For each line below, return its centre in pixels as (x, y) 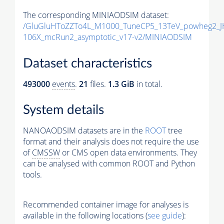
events (63, 84)
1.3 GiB (121, 84)
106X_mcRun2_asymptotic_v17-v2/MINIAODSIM (107, 37)
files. (98, 84)
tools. (32, 175)
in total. (148, 84)
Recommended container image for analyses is (106, 205)
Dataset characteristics (87, 63)
